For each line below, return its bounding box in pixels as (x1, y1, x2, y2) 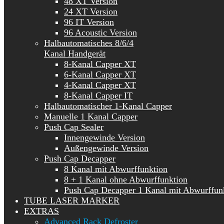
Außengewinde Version (64, 143, 148, 153)
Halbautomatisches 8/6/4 (44, 38, 133, 48)
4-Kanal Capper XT (64, 80, 136, 90)
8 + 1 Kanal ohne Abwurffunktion (64, 174, 187, 184)
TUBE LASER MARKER (24, 195, 119, 205)
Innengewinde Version (64, 132, 145, 142)
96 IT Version (64, 17, 114, 27)
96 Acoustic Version (64, 27, 137, 37)
